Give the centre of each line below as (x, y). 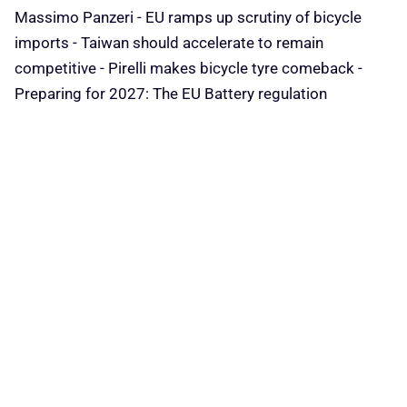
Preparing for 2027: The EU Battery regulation (171, 94)
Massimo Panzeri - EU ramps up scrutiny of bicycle (188, 17)
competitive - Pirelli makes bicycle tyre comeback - (189, 68)
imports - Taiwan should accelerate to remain (169, 43)
